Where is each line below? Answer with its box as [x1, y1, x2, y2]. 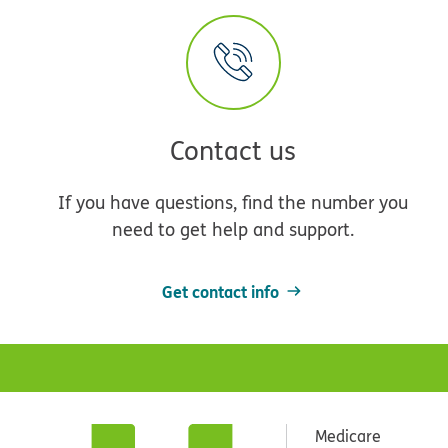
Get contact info [162, 279, 280, 303]
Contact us [170, 132, 297, 168]
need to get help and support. [112, 216, 355, 242]
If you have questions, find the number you [58, 189, 409, 215]
